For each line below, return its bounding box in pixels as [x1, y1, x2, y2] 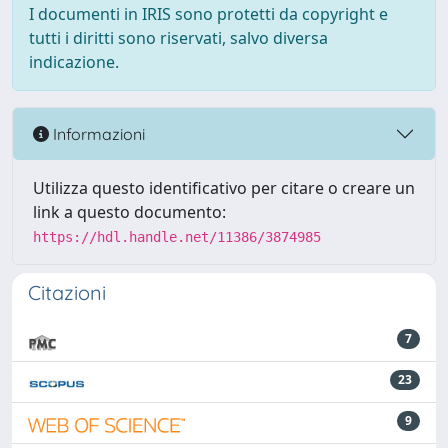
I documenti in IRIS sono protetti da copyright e [29, 3, 388, 25]
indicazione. [29, 51, 119, 73]
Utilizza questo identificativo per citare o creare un [33, 177, 415, 199]
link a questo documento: [33, 201, 226, 223]
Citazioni [28, 280, 106, 305]
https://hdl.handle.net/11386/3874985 [33, 229, 321, 245]
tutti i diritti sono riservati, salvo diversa [29, 27, 328, 49]
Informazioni [49, 123, 145, 144]
